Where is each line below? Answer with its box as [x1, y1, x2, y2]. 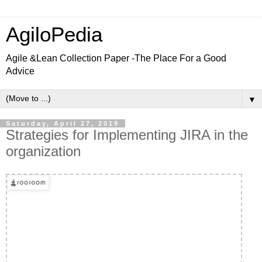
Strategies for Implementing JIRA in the [6, 127, 248, 143]
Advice [6, 66, 35, 76]
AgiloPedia [6, 23, 102, 46]
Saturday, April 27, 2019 [6, 120, 119, 127]
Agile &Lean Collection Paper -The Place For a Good [6, 53, 226, 63]
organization [6, 143, 81, 159]
